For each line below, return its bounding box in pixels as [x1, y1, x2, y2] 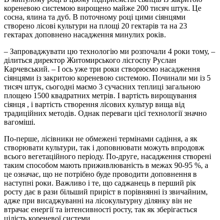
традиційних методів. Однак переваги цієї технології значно [4, 109, 207, 117]
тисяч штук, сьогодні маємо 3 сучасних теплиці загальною [4, 82, 200, 91]
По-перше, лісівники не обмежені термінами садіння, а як [4, 134, 197, 143]
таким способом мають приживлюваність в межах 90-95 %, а [4, 161, 208, 169]
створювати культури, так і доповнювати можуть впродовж [4, 143, 204, 152]
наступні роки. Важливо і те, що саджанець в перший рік [4, 178, 196, 187]
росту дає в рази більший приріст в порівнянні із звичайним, [4, 187, 208, 196]
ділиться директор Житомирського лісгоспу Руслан [4, 55, 176, 64]
